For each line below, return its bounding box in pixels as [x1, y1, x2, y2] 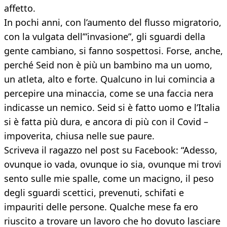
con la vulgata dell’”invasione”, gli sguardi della [4, 30, 205, 43]
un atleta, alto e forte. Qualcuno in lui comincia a [4, 73, 215, 86]
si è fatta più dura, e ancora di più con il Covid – [4, 116, 208, 128]
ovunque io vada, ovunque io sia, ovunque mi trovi [4, 158, 221, 171]
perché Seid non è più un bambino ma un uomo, [4, 59, 212, 71]
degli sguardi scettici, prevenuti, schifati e [4, 186, 184, 199]
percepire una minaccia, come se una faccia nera [4, 87, 213, 100]
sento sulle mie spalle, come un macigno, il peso [4, 172, 214, 185]
